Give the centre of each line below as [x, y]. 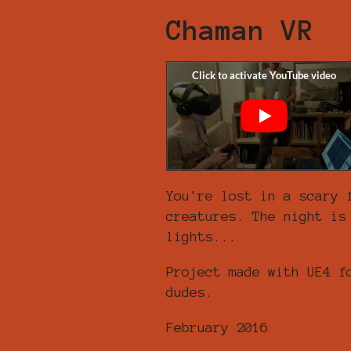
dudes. [190, 292]
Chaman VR [240, 31]
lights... [201, 236]
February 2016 [217, 327]
